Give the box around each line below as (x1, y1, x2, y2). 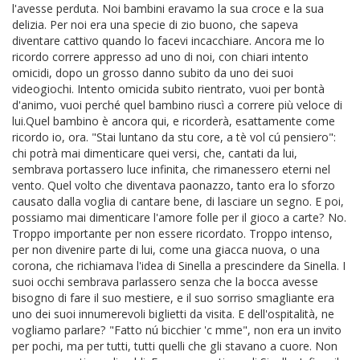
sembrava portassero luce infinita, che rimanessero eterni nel (12, 161, 330, 177)
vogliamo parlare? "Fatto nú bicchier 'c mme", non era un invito (12, 321, 342, 337)
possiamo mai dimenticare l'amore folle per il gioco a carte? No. (12, 209, 346, 225)
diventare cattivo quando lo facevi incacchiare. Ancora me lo (12, 32, 325, 48)
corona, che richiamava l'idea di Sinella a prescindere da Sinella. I (12, 257, 346, 273)
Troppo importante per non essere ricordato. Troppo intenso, (12, 225, 333, 241)
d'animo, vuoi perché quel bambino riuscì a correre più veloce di (12, 96, 342, 112)
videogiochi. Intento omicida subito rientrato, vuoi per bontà (12, 80, 325, 96)
